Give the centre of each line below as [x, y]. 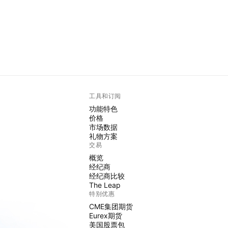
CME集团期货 [111, 206]
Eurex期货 [106, 215]
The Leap [105, 185]
